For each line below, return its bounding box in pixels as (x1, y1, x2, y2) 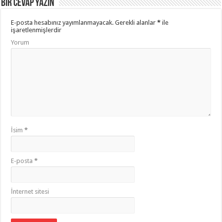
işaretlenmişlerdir (11, 26, 62, 34)
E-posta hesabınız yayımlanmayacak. (11, 18, 114, 26)
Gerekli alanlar (113, 18, 158, 26)
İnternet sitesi (11, 187, 50, 195)
